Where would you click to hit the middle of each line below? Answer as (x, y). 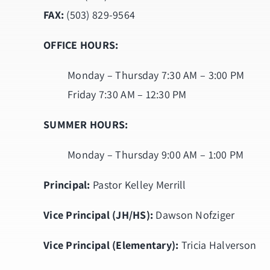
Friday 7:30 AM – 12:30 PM (127, 94)
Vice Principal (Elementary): (111, 245)
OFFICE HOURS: (81, 45)
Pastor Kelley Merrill (138, 184)
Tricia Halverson (218, 245)
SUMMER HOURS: (86, 124)
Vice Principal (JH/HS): (99, 215)
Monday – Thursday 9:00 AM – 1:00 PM (156, 154)
